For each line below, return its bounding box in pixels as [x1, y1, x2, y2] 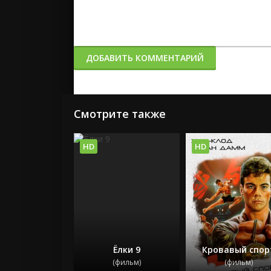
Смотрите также [74, 106, 166, 121]
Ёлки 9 [113, 243, 140, 255]
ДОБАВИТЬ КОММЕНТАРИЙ [86, 52, 204, 64]
